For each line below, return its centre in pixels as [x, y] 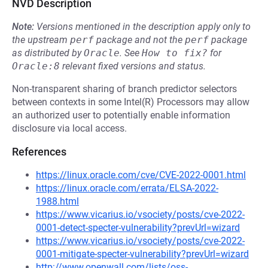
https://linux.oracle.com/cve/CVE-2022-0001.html [141, 175]
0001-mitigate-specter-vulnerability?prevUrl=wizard [142, 254]
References [39, 152]
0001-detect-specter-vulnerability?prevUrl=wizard [138, 228]
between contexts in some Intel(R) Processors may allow [131, 102]
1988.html [57, 201]
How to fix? [175, 53]
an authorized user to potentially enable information [121, 115]
